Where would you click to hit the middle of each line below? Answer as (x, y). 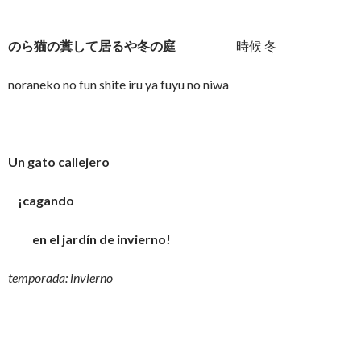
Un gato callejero (59, 162)
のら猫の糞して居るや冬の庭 (92, 46)
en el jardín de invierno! (89, 239)
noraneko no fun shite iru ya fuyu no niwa (118, 84)
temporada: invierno (60, 278)
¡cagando (41, 200)
